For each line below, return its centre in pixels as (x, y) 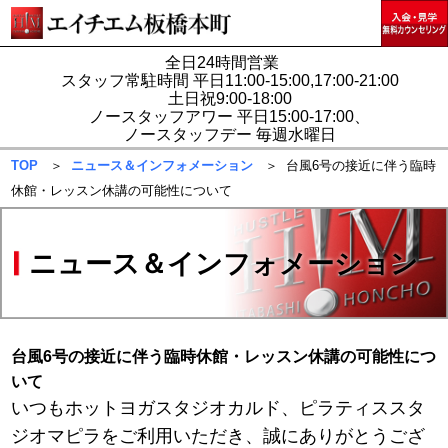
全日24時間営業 (229, 62)
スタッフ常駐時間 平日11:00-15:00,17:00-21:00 (229, 80)
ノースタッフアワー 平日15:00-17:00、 (230, 116)
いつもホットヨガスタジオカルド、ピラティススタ (218, 407)
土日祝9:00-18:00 (229, 98)
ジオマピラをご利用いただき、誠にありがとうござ (218, 435)
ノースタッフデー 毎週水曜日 (229, 134)
